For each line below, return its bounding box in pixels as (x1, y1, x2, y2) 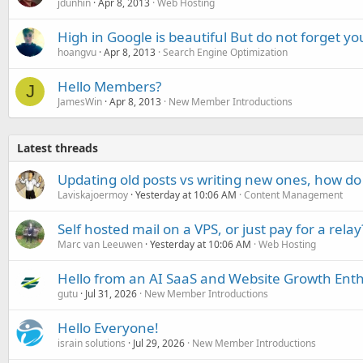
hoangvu (58, 45, 96, 59)
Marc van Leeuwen (58, 237, 143, 251)
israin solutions (58, 335, 126, 350)
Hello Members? (58, 76, 161, 96)
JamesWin (58, 94, 102, 109)
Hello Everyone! (58, 318, 159, 337)
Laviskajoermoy (58, 187, 128, 202)
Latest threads (17, 139, 98, 156)
